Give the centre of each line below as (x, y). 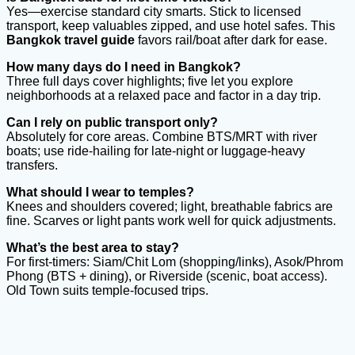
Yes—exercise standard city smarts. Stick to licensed (154, 11)
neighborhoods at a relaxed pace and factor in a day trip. (164, 95)
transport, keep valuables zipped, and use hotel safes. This (171, 25)
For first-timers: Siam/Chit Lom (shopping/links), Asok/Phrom (175, 261)
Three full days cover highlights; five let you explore (150, 81)
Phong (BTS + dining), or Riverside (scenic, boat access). (167, 276)
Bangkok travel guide (71, 40)
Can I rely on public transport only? (112, 122)
